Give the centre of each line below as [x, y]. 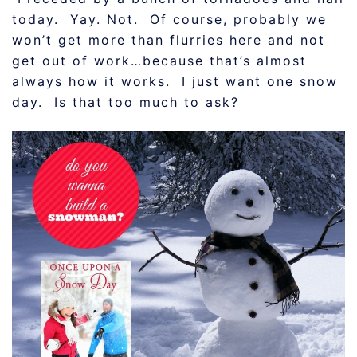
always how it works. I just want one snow [175, 81]
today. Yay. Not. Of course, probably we [169, 19]
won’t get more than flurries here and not [169, 39]
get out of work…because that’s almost [159, 60]
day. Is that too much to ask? [126, 102]
